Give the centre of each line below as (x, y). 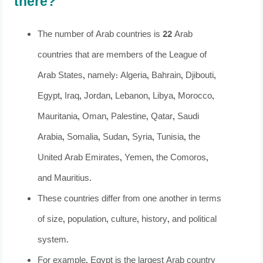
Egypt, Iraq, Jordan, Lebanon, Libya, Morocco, (126, 96)
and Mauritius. (65, 178)
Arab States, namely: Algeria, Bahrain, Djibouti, (127, 76)
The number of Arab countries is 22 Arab (115, 35)
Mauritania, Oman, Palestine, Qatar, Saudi (119, 117)
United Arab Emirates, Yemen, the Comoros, (123, 158)
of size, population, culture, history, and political (127, 220)
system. (53, 240)
